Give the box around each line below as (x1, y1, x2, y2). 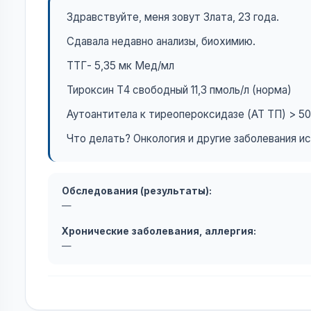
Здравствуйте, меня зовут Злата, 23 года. (67, 10, 279, 24)
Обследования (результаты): (62, 185, 212, 196)
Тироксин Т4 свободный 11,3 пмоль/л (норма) (67, 83, 292, 96)
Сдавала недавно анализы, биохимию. (67, 35, 255, 48)
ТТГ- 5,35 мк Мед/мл (67, 59, 174, 72)
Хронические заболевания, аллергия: (62, 226, 256, 237)
